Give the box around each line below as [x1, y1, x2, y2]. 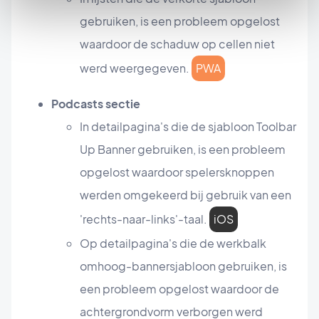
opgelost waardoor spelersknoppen [80, 164, 274, 180]
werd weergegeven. [80, 61, 192, 76]
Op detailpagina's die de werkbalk [80, 236, 266, 251]
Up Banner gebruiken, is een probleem [80, 142, 286, 157]
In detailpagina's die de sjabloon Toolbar [80, 119, 296, 135]
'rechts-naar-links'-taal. [80, 211, 209, 227]
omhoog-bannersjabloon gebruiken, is [80, 258, 287, 274]
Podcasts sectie [51, 96, 140, 112]
